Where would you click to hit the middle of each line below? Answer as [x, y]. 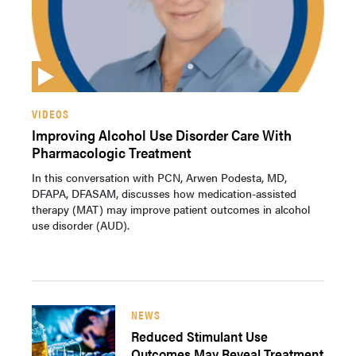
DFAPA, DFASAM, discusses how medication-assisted [164, 193]
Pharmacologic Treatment [112, 152]
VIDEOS [50, 113]
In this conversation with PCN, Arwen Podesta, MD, [159, 177]
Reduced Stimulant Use [199, 336]
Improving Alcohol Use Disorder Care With [162, 135]
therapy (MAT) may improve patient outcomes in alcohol [171, 209]
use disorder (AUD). [81, 225]
